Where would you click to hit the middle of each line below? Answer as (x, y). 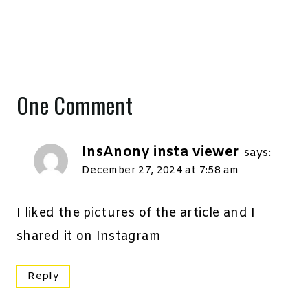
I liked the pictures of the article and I (136, 213)
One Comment (75, 105)
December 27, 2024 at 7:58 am (161, 171)
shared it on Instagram (88, 236)
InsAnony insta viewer (161, 153)
